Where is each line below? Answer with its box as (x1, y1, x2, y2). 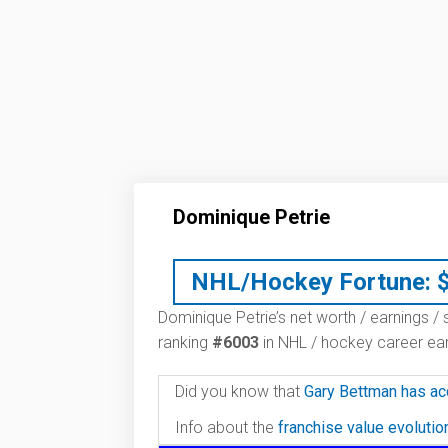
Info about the (175, 418, 278, 437)
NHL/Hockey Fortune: (191, 268, 431, 296)
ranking (158, 333, 212, 352)
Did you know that (175, 382, 304, 401)
